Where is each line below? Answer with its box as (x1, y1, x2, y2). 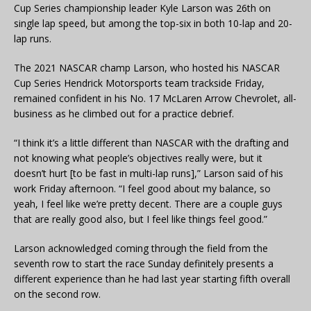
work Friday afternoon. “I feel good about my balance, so (14, 181, 271, 195)
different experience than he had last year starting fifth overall (14, 271, 290, 285)
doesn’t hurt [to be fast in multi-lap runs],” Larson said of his (14, 166, 283, 180)
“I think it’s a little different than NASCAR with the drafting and (14, 135, 289, 149)
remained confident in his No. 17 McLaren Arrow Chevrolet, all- (14, 91, 296, 105)
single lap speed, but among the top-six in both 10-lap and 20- (14, 16, 292, 30)
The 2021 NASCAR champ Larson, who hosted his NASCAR (14, 60, 280, 74)
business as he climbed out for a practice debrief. (14, 106, 234, 120)
